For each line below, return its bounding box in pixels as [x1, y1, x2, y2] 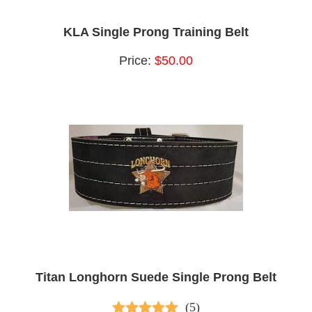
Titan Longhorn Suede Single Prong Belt [36, 270, 276, 285]
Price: [119, 54, 155, 68]
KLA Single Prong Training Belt [63, 25, 249, 40]
